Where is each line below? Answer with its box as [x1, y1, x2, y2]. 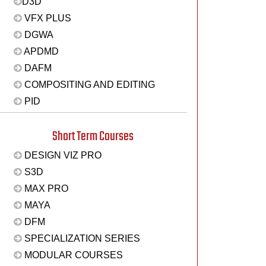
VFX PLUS [21, 13, 71, 23]
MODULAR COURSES [21, 250, 123, 260]
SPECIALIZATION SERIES [21, 233, 140, 243]
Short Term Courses [52, 126, 134, 147]
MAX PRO [21, 183, 68, 194]
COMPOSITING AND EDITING [21, 80, 155, 90]
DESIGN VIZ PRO [21, 150, 102, 160]
